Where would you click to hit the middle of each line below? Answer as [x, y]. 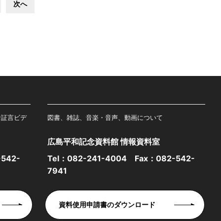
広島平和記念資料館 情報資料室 [104, 142]
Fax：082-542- [161, 159]
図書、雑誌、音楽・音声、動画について [105, 117]
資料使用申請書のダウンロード [107, 205]
